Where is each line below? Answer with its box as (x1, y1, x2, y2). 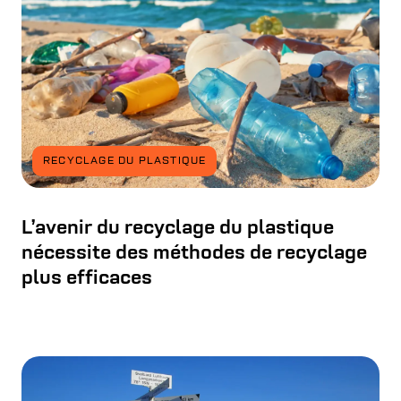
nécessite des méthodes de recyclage (21, 243, 367, 265)
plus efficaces (21, 269, 152, 290)
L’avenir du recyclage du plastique (21, 218, 334, 240)
